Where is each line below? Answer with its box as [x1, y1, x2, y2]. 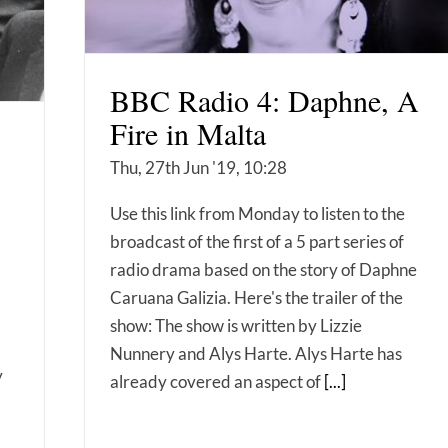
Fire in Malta [110, 113, 266, 154]
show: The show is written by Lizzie [110, 315, 362, 337]
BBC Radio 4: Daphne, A [110, 80, 419, 121]
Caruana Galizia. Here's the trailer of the [110, 287, 403, 309]
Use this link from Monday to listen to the [110, 203, 405, 225]
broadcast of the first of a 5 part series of [110, 231, 404, 253]
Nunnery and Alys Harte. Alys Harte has [110, 343, 402, 365]
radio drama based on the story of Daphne [110, 259, 417, 281]
